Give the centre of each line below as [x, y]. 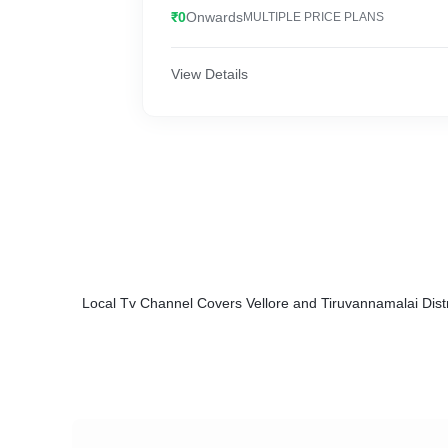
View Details [209, 74]
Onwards [214, 17]
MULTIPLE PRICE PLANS [313, 17]
